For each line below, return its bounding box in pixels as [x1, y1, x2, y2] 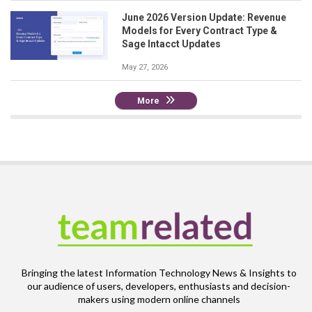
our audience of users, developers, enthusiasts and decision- [27, 279, 290, 292]
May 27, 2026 [122, 62, 168, 72]
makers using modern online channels [77, 292, 240, 305]
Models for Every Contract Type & [122, 24, 277, 36]
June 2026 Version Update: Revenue [122, 11, 286, 23]
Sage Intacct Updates [122, 38, 221, 49]
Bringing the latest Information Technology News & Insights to [21, 266, 297, 279]
